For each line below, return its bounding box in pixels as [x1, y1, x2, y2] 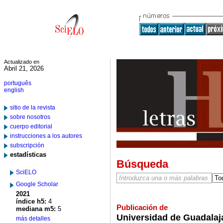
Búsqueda [116, 158, 168, 170]
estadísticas [10, 151, 46, 158]
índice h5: [16, 198, 46, 205]
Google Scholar [16, 181, 58, 188]
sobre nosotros [10, 113, 50, 120]
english [4, 87, 24, 94]
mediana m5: [16, 205, 56, 213]
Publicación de [116, 203, 168, 212]
